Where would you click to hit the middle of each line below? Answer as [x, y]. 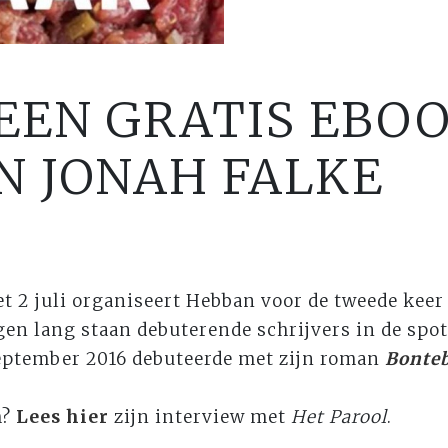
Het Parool [338, 417]
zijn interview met [199, 417]
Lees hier [62, 417]
